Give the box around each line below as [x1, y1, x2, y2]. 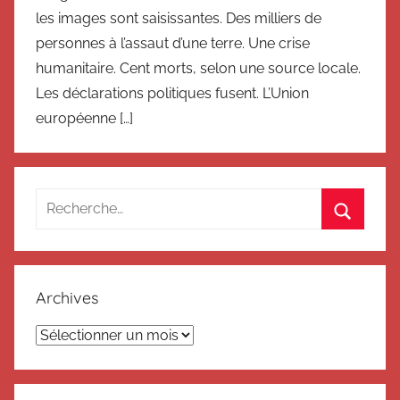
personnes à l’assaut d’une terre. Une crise [36, 35, 310, 52]
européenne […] [36, 110, 133, 127]
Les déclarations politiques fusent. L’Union [36, 85, 309, 102]
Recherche [35, 191, 105, 208]
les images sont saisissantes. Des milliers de [36, 10, 321, 27]
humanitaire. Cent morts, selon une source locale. [36, 60, 361, 77]
